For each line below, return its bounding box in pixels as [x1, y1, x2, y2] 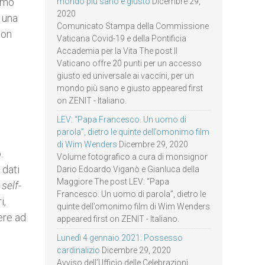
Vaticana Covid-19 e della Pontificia [57, 34, 186, 43]
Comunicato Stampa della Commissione [57, 21, 209, 31]
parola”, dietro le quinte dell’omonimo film [57, 127, 209, 137]
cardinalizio [57, 245, 100, 255]
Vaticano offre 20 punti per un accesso [57, 59, 202, 68]
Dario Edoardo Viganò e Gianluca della [57, 164, 199, 174]
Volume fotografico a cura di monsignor [57, 152, 208, 161]
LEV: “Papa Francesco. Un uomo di [57, 115, 186, 124]
